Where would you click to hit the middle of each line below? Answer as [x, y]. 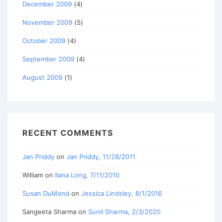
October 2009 [44, 41]
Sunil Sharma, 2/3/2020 [124, 211]
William [33, 175]
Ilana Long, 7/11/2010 [87, 175]
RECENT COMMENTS [68, 133]
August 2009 [42, 78]
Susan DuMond [46, 193]
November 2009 [47, 23]
